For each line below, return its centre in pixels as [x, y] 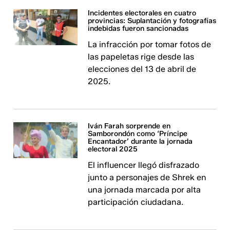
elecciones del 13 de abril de [142, 69]
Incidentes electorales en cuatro [142, 13]
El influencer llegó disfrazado [144, 165]
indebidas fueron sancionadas [138, 28]
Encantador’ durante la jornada [140, 141]
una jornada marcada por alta [145, 190]
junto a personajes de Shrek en [147, 177]
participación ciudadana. [136, 202]
